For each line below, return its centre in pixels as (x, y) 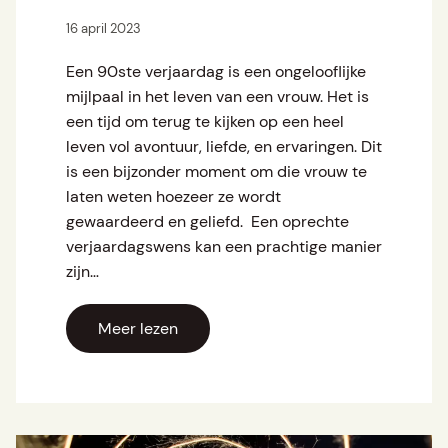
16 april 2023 (103, 29)
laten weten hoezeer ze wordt (173, 197)
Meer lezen (138, 329)
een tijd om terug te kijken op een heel (205, 122)
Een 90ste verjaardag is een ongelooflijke (216, 72)
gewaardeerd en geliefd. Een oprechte (207, 222)
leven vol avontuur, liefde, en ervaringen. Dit (224, 147)
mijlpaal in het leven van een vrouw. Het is (217, 97)
